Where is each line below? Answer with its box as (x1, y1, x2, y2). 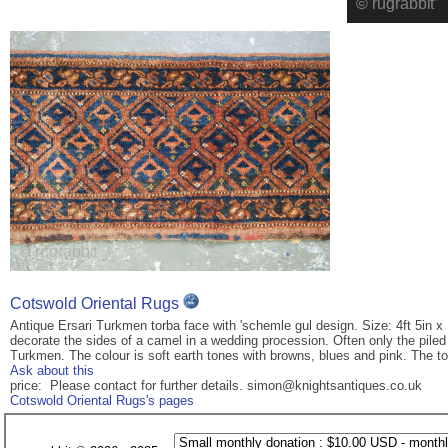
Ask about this (10, 363, 94, 379)
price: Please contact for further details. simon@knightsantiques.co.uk (10, 378, 422, 394)
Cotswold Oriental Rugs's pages (10, 393, 194, 409)
